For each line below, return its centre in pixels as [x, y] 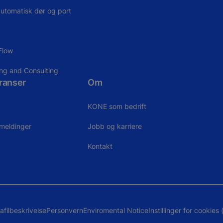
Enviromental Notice [116, 211]
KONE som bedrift [117, 106]
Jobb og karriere [115, 126]
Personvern [65, 211]
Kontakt [100, 146]
